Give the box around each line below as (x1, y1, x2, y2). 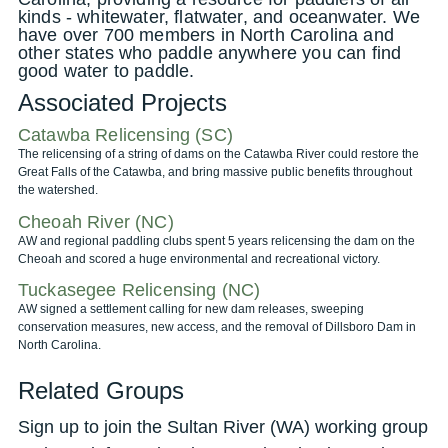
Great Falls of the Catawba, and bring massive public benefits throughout (18, 165, 412, 179)
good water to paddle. (18, 61, 195, 81)
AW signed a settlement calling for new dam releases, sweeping (18, 302, 364, 316)
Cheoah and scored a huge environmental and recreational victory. (18, 251, 380, 266)
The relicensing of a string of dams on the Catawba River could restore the (18, 147, 419, 161)
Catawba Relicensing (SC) (18, 125, 233, 145)
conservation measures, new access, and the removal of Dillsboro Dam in (18, 320, 416, 334)
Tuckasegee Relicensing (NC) (18, 280, 261, 300)
